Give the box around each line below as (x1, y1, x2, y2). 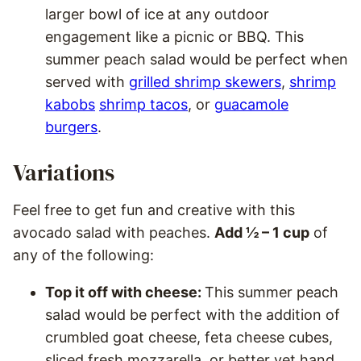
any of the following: (13, 247, 154, 264)
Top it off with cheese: (45, 284, 205, 301)
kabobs (45, 96, 95, 114)
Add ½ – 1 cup (214, 224, 309, 242)
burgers (45, 118, 98, 136)
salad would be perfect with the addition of (45, 306, 340, 324)
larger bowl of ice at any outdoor (45, 6, 269, 23)
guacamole (214, 96, 288, 114)
